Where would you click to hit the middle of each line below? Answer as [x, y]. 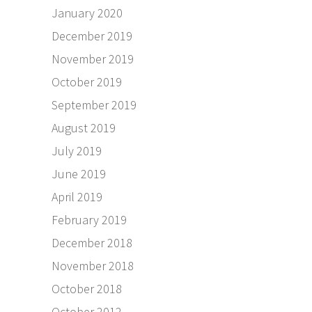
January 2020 [87, 13]
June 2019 [79, 173]
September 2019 [94, 104]
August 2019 [84, 127]
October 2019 [87, 81]
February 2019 [89, 219]
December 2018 [92, 242]
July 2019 [77, 150]
